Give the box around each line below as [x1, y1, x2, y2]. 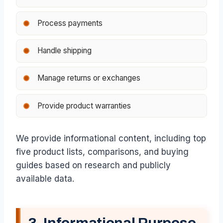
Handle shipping [37, 46, 92, 56]
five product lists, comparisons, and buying [16, 146, 189, 157]
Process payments [37, 18, 103, 28]
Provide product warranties [37, 101, 131, 111]
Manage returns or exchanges [37, 73, 140, 83]
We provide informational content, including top [16, 133, 206, 143]
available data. [16, 173, 74, 184]
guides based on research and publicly [16, 160, 171, 170]
